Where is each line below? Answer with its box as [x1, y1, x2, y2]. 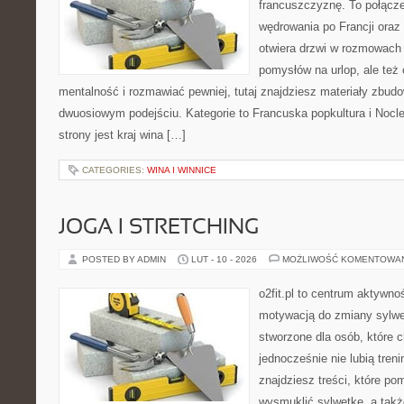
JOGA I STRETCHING [59, 218, 259, 238]
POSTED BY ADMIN [82, 254, 169, 264]
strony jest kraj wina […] [59, 128, 186, 142]
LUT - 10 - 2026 [191, 254, 257, 264]
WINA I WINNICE [147, 165, 216, 175]
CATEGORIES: [82, 165, 147, 175]
